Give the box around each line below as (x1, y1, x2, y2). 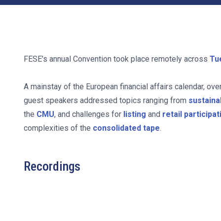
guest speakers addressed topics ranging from (24, 96, 188, 105)
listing (123, 110, 146, 119)
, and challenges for (54, 110, 123, 119)
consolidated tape (93, 123, 160, 133)
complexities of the (24, 123, 93, 133)
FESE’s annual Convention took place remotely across (24, 54, 210, 64)
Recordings (24, 159, 80, 174)
